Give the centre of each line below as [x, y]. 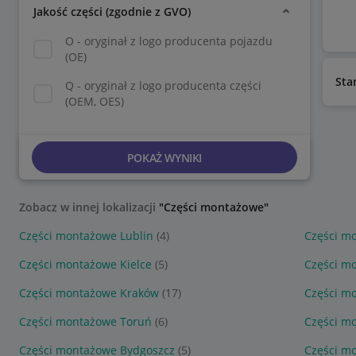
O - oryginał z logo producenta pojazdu [169, 41]
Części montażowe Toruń [85, 321]
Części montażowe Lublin [86, 236]
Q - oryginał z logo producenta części [163, 85]
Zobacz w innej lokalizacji [89, 207]
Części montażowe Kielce [85, 264]
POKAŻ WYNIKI [164, 157]
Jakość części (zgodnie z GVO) [112, 11]
